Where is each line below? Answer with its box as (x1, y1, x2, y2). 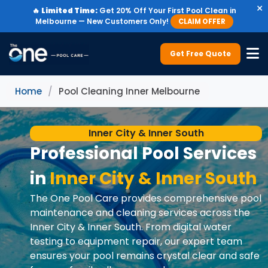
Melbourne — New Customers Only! (35, 16, 169, 26)
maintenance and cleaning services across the (30, 206, 250, 220)
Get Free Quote (170, 48, 231, 59)
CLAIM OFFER (178, 17, 226, 26)
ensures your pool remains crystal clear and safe (30, 249, 260, 263)
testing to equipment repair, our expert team (30, 234, 242, 248)
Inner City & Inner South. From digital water (30, 220, 232, 234)
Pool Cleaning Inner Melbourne (59, 85, 200, 98)
